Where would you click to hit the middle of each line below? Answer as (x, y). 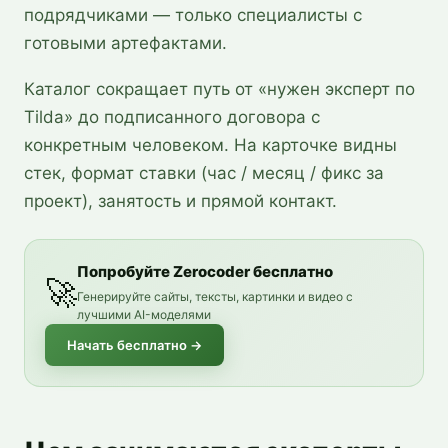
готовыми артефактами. (125, 43)
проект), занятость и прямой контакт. (180, 201)
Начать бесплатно (127, 345)
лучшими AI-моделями (144, 314)
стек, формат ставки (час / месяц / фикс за (204, 173)
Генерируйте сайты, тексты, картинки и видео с (215, 296)
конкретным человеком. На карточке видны (210, 145)
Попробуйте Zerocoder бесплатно (205, 271)
